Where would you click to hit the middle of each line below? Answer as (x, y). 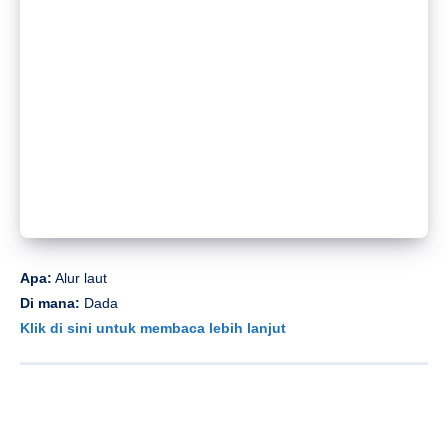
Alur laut (79, 278)
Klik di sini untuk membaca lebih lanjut (153, 328)
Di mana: (52, 303)
